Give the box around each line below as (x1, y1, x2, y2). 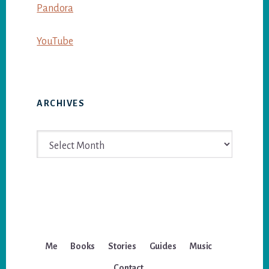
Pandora (37, 3, 73, 14)
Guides (149, 241, 177, 251)
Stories (108, 241, 136, 251)
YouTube (37, 36, 73, 47)
